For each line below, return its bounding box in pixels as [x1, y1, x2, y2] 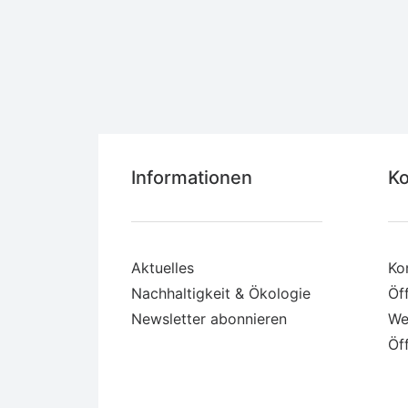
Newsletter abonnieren [131, 310, 287, 328]
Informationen [131, 167, 252, 189]
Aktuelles [131, 259, 194, 277]
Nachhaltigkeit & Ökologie [131, 284, 311, 302]
